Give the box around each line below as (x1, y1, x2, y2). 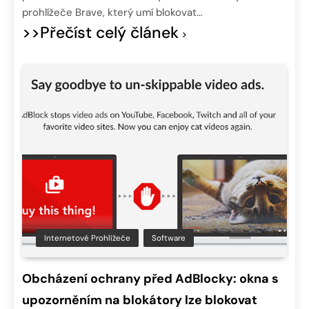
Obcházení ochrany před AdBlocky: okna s (22, 270, 279, 287)
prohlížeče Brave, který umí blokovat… (22, 6, 202, 20)
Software (152, 232, 186, 243)
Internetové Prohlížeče (44, 232, 130, 243)
